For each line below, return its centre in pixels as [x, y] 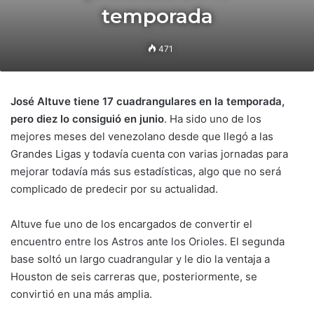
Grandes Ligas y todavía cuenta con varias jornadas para [149, 154]
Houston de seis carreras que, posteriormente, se [134, 277]
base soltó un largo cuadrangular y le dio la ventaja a [140, 259]
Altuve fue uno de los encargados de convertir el [131, 224]
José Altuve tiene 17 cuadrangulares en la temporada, [148, 101]
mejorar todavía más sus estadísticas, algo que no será [146, 171]
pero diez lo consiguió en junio [87, 119]
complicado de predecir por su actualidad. [114, 189]
